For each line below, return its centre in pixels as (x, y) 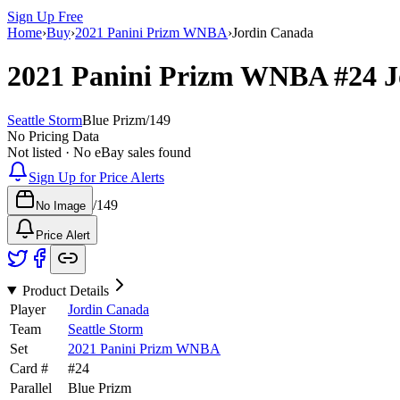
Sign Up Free (45, 16)
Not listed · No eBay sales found (99, 152)
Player (28, 309)
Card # (29, 368)
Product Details (65, 290)
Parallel (31, 387)
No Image (61, 205)
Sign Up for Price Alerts (96, 177)
